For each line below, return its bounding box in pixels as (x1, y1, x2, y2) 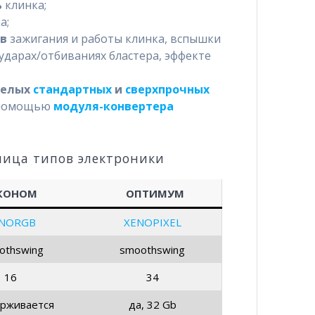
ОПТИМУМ (126, 186, 185, 200)
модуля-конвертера (53, 98, 174, 114)
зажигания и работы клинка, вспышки (6, 30, 221, 46)
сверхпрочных (124, 81, 210, 97)
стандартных (32, 81, 112, 97)
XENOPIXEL (123, 214, 181, 229)
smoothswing (120, 242, 186, 257)
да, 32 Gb (128, 297, 176, 311)
